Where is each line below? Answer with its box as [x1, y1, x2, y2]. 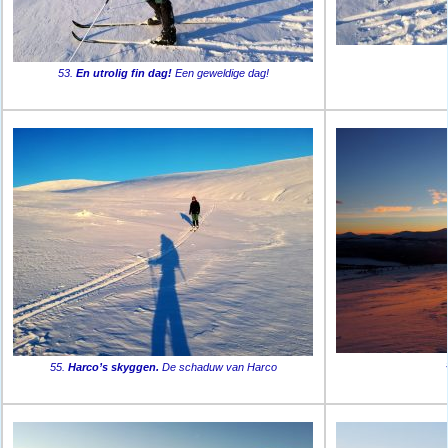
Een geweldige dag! [171, 67, 269, 80]
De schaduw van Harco [158, 361, 277, 374]
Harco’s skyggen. [67, 361, 159, 374]
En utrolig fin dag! [75, 67, 172, 80]
